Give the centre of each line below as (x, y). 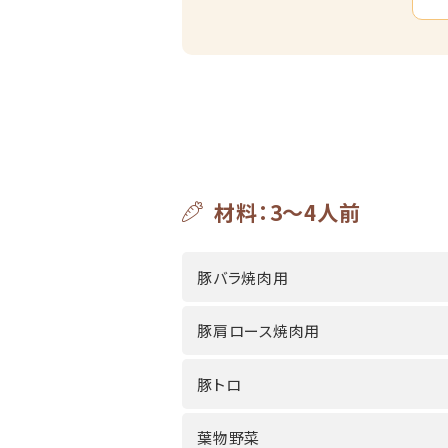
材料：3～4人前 (287, 212)
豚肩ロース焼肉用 (258, 331)
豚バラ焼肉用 (243, 277)
